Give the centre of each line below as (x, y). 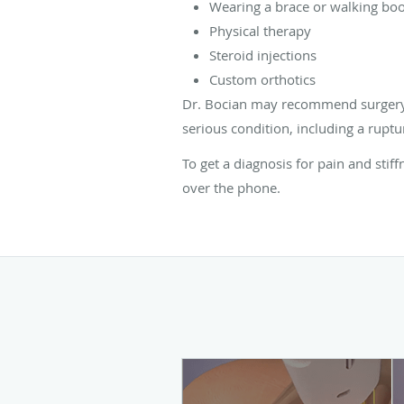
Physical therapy (260, 30)
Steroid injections (263, 55)
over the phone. (231, 187)
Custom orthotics (262, 79)
